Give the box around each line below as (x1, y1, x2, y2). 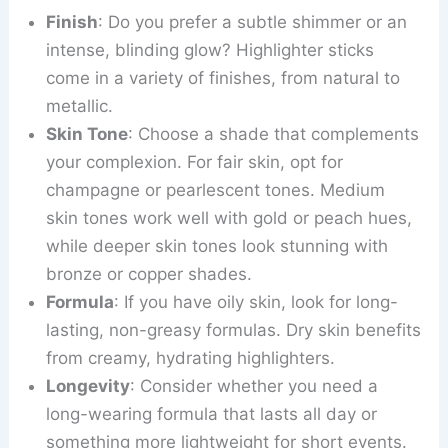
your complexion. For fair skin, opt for (46, 151, 344, 172)
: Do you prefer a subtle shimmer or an (98, 11, 408, 32)
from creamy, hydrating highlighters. (46, 347, 336, 368)
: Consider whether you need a (130, 375, 379, 396)
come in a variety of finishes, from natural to (46, 67, 401, 88)
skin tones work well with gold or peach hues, (46, 207, 413, 228)
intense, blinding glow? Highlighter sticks (46, 39, 375, 60)
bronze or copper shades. (46, 263, 253, 284)
